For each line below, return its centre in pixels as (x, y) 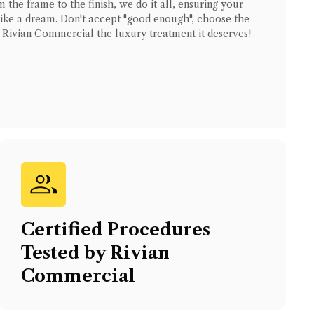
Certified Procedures (116, 229)
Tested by (66, 252)
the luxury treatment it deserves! (172, 33)
